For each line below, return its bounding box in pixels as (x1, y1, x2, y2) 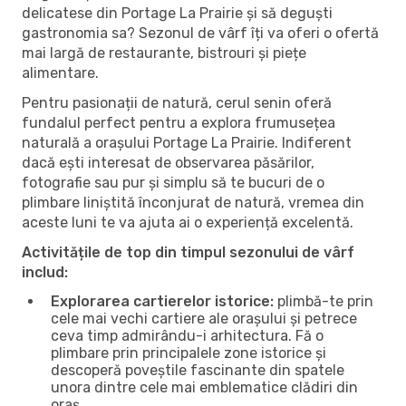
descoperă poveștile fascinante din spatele (51, 361, 344, 379)
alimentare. (22, 63, 99, 82)
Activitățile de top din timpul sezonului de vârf (22, 243, 354, 261)
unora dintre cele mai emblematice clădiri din (51, 378, 358, 396)
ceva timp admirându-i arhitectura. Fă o (51, 326, 324, 344)
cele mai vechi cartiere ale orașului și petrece (51, 309, 357, 327)
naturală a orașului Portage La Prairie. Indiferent (22, 133, 352, 151)
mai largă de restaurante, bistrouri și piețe (22, 43, 306, 62)
